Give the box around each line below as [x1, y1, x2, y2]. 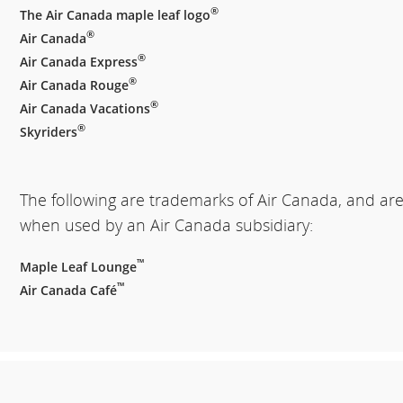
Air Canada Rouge [20, 76, 130, 94]
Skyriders [20, 123, 78, 140]
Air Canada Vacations [20, 100, 151, 117]
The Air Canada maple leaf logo [20, 6, 211, 23]
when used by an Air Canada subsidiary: [20, 214, 314, 236]
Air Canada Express [20, 53, 139, 70]
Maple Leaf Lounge [20, 258, 138, 275]
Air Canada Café [20, 282, 118, 299]
